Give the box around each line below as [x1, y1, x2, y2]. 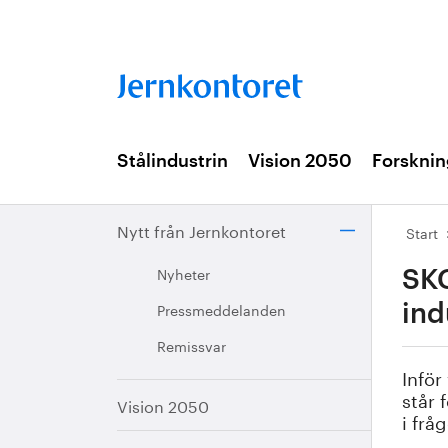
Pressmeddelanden [157, 298, 286, 320]
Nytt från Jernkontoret [117, 217, 286, 242]
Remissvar [157, 334, 226, 356]
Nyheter [157, 262, 210, 284]
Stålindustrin [117, 152, 228, 170]
